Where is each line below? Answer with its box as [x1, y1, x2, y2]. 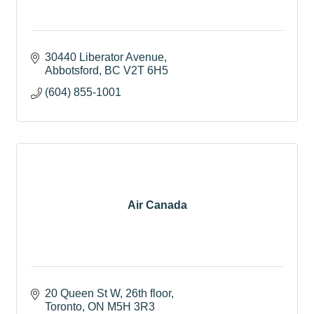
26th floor [125, 287, 171, 299]
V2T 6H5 [123, 64, 168, 76]
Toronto [45, 301, 82, 313]
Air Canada [127, 198, 187, 211]
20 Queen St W [45, 287, 120, 299]
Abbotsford [45, 64, 99, 76]
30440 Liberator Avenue [45, 51, 164, 63]
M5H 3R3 [107, 301, 155, 313]
